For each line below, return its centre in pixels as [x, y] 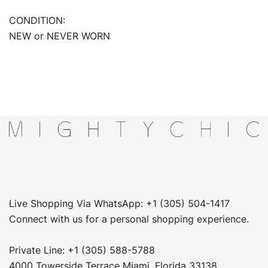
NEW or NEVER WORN [60, 36]
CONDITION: [37, 20]
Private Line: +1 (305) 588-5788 [82, 250]
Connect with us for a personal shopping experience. [129, 219]
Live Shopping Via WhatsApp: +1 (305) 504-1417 [119, 203]
